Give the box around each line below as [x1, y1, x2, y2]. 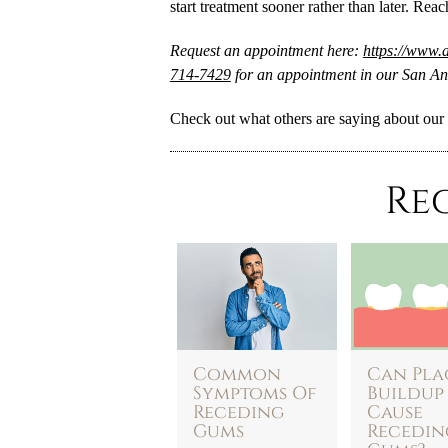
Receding [192, 400, 284, 425]
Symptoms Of [192, 381, 316, 406]
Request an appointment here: [169, 41, 363, 60]
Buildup [366, 381, 444, 406]
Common [192, 362, 281, 387]
